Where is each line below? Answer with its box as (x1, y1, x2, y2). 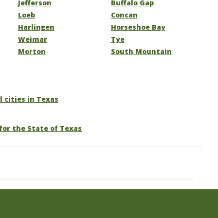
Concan (110, 10, 138, 19)
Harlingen (18, 22, 54, 32)
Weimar (18, 35, 47, 44)
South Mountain (110, 47, 172, 56)
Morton (18, 47, 46, 56)
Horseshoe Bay (110, 22, 165, 32)
